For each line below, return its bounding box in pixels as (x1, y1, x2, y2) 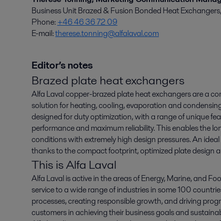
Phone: (32, 16, 57, 28)
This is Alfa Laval (32, 156, 116, 173)
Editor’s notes (32, 58, 93, 72)
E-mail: (32, 27, 55, 39)
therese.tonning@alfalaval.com (55, 27, 159, 39)
